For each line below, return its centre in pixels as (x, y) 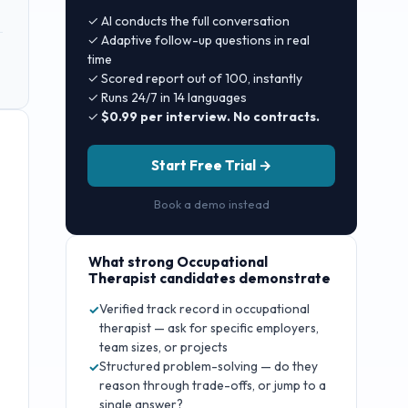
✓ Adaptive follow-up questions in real (199, 41)
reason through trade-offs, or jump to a (213, 386)
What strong (133, 262)
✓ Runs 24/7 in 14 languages (167, 98)
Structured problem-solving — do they (209, 367)
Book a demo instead (211, 204)
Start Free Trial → (211, 166)
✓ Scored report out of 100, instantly (195, 79)
